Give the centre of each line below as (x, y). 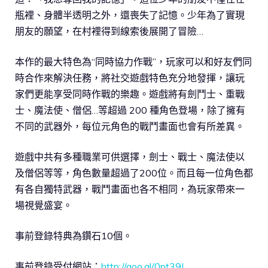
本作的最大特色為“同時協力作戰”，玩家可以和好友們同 (133, 62)
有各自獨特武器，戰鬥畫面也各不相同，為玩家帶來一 (130, 189)
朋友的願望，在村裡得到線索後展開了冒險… (109, 31)
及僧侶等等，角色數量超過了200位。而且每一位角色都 (134, 173)
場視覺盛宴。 (44, 205)
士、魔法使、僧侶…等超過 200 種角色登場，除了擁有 (130, 110)
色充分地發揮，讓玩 (202, 78)
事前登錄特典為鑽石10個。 (74, 236)
